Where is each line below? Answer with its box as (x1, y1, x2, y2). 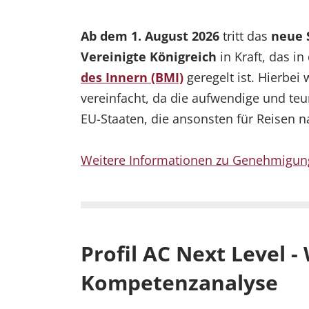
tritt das (219, 28, 271, 45)
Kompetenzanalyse (81, 268, 278, 297)
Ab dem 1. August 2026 (81, 28, 219, 45)
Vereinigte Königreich (81, 48, 217, 66)
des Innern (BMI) (81, 69, 183, 86)
